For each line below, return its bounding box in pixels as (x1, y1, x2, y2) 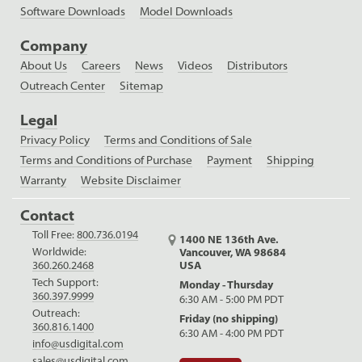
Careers (82, 58, 120, 74)
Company (20, 36, 87, 56)
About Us (20, 58, 67, 74)
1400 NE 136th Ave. (179, 233, 280, 246)
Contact (20, 206, 74, 225)
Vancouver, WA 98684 (179, 246, 287, 259)
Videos (178, 58, 213, 74)
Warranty (20, 173, 66, 188)
